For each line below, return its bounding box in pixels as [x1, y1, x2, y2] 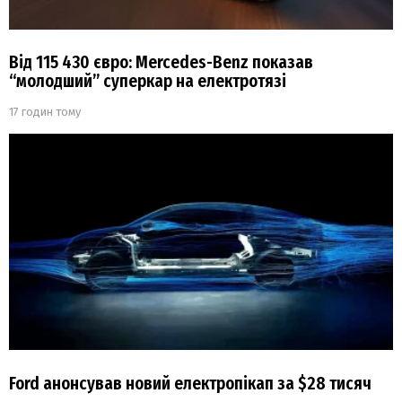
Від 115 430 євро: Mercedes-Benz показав [9, 52, 313, 74]
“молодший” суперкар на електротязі [9, 71, 286, 92]
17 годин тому [9, 105, 81, 119]
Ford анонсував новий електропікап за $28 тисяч [9, 372, 371, 394]
